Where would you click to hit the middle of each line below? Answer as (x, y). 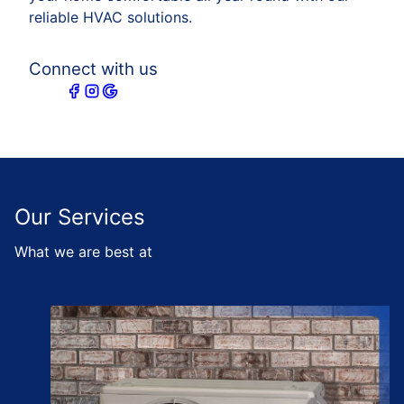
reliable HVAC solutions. (110, 17)
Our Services (80, 217)
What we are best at (83, 252)
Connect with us (93, 69)
